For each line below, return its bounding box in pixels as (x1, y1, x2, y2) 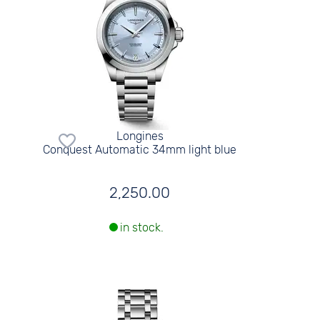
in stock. (119, 221, 164, 235)
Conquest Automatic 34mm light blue (43, 142, 237, 156)
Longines (116, 129, 164, 143)
